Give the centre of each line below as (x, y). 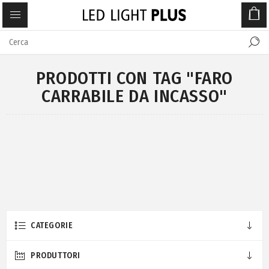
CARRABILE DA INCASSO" (134, 96)
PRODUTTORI (56, 255)
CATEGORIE (52, 225)
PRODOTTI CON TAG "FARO (134, 78)
